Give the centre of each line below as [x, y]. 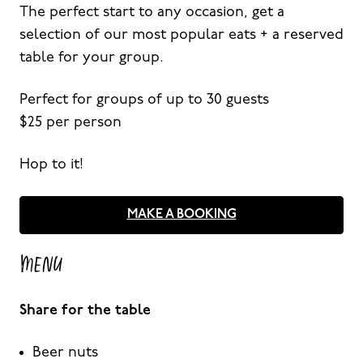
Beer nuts [65, 352]
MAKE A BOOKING [181, 214]
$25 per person [70, 122]
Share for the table [85, 310]
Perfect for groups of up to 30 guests [144, 100]
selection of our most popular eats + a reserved [181, 35]
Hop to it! [51, 164]
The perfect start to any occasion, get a [152, 12]
